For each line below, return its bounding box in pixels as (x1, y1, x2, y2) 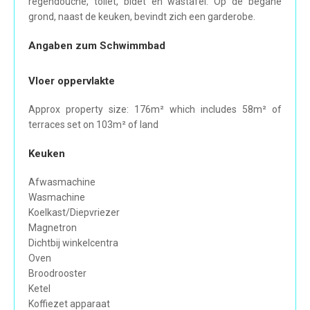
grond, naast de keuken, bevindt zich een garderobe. (28, 11, 255, 23)
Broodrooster (28, 268, 86, 280)
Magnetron (28, 222, 77, 234)
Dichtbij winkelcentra (28, 237, 118, 249)
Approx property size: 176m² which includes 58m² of (28, 104, 282, 116)
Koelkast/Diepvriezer (28, 207, 120, 219)
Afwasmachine (28, 176, 95, 188)
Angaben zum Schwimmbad (28, 39, 165, 53)
